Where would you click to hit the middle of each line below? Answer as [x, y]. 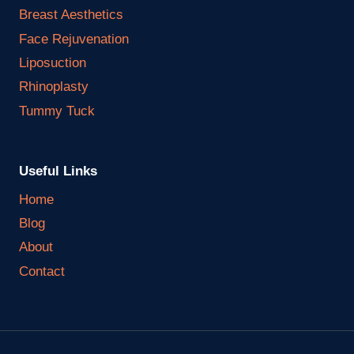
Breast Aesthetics [71, 15]
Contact [42, 271]
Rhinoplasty [54, 87]
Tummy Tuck [57, 111]
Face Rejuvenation [74, 39]
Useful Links [58, 171]
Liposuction [53, 63]
